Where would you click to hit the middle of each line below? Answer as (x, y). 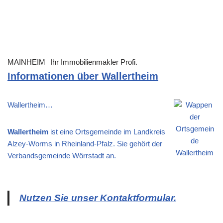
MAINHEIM (26, 62)
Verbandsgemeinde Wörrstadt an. (62, 156)
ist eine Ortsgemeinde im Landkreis (107, 132)
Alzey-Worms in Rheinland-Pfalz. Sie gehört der (85, 144)
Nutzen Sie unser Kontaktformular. (98, 198)
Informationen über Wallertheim (83, 76)
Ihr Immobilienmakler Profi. (94, 62)
